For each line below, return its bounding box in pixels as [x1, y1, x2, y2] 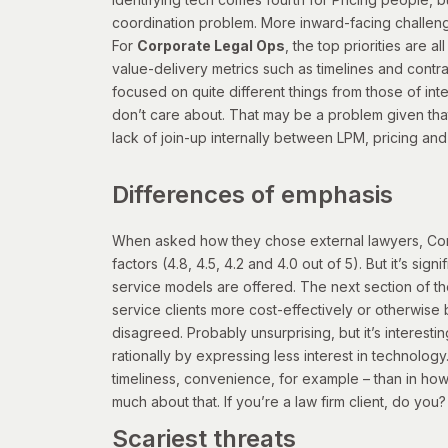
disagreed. [112, 324, 187, 342]
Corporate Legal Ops [137, 37, 285, 55]
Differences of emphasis [112, 180, 393, 210]
